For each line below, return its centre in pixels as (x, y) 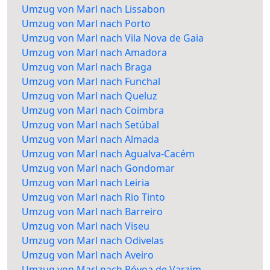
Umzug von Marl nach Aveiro (88, 255)
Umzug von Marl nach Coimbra (93, 111)
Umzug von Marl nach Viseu (86, 226)
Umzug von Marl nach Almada (90, 140)
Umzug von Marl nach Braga (87, 67)
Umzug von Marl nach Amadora (94, 53)
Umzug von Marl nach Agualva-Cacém (108, 154)
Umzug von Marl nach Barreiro (92, 212)
